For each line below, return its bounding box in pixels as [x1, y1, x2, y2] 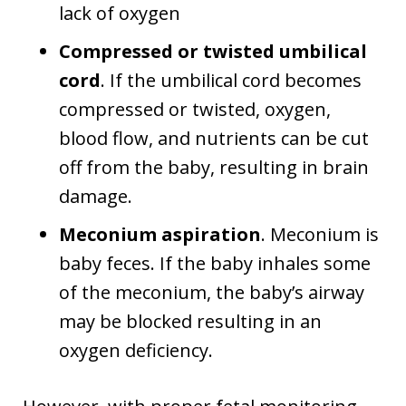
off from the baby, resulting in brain [59, 154, 369, 179]
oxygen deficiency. [59, 337, 213, 362]
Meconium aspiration [59, 221, 261, 246]
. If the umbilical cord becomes [101, 67, 362, 92]
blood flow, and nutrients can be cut [59, 125, 369, 150]
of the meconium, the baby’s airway [59, 279, 364, 304]
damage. [59, 183, 132, 208]
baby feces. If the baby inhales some [59, 250, 371, 275]
